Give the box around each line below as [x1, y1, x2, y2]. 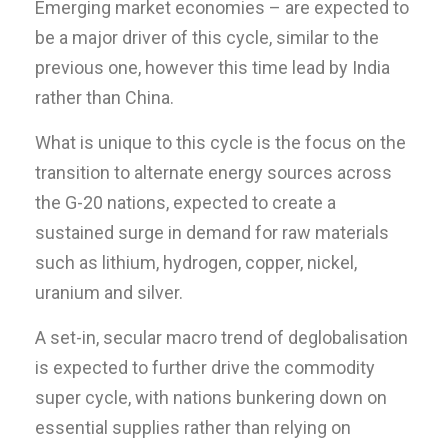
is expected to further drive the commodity [35, 356, 375, 378]
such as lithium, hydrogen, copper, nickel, [35, 251, 357, 273]
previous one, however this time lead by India [35, 56, 390, 78]
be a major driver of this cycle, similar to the [35, 26, 379, 48]
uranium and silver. [35, 281, 183, 303]
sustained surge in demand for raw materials [35, 221, 389, 243]
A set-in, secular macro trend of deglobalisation [35, 326, 408, 348]
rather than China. [35, 86, 174, 108]
